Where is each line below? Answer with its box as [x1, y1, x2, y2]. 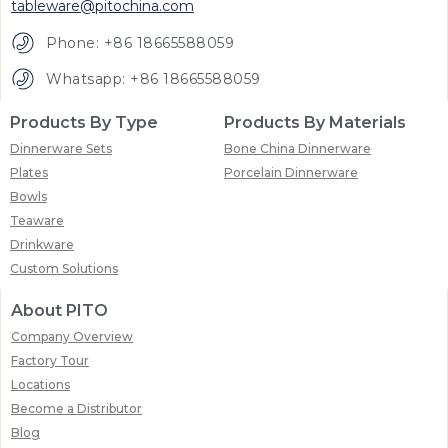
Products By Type [10, 113, 158, 133]
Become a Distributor [11, 401, 142, 417]
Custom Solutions [10, 261, 118, 277]
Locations [11, 377, 70, 393]
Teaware [10, 213, 64, 229]
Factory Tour [11, 353, 89, 369]
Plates [10, 165, 48, 181]
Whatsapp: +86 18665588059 [46, 69, 261, 88]
